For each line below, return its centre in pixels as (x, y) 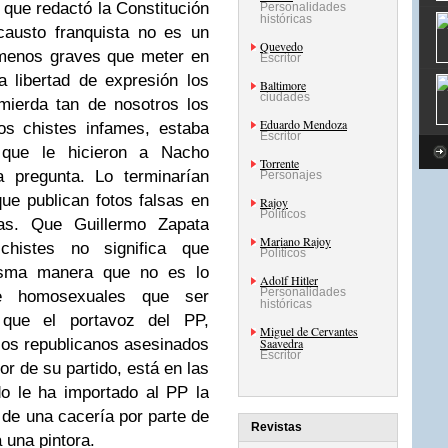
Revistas (276, 427)
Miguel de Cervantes (309, 331)
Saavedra (281, 343)
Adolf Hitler (289, 280)
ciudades (285, 97)
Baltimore (283, 85)
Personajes (291, 175)
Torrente (279, 163)
